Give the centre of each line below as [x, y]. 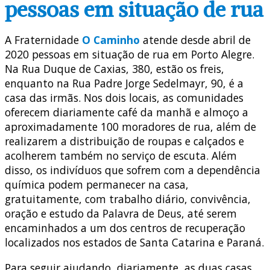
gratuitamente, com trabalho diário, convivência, [128, 199]
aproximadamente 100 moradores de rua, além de [130, 127]
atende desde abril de [195, 40]
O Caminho [111, 40]
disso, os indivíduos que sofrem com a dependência [133, 170]
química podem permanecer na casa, [97, 185]
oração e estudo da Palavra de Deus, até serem [121, 214]
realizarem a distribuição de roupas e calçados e [124, 141]
